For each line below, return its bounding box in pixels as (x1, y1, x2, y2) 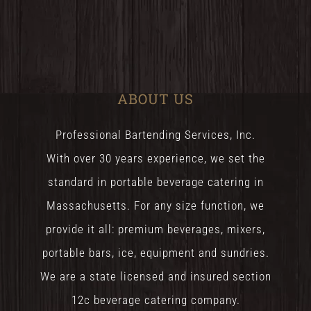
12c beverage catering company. (71, 292, 240, 307)
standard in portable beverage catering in (47, 174, 264, 189)
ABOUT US (117, 89, 194, 108)
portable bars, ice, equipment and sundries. (42, 245, 269, 260)
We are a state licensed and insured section (40, 269, 271, 283)
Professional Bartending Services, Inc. (56, 127, 255, 142)
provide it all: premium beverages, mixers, (46, 221, 265, 236)
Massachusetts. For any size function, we (47, 198, 264, 212)
